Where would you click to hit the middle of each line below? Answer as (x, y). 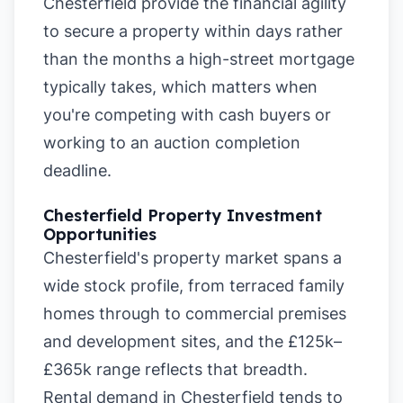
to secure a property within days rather (193, 31)
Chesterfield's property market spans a (193, 258)
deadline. (77, 170)
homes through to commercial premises (195, 313)
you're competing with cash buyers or (187, 115)
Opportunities (100, 234)
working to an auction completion (172, 143)
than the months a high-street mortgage (199, 59)
